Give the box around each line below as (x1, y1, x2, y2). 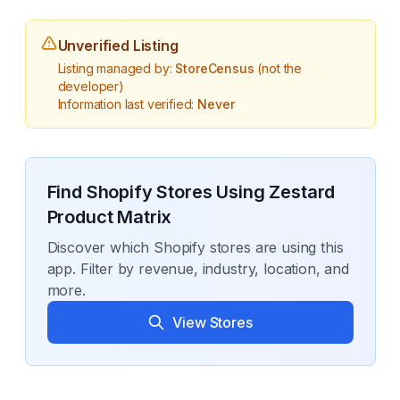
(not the (254, 61, 303, 76)
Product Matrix (46, 206, 172, 228)
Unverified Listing (57, 37, 179, 54)
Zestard (269, 181, 336, 203)
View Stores (172, 313, 253, 331)
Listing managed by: (57, 61, 176, 76)
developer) (57, 79, 124, 94)
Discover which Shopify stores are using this (46, 238, 344, 256)
